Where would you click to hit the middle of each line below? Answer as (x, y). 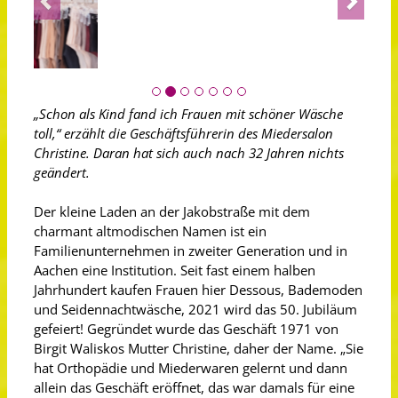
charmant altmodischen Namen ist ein (150, 231)
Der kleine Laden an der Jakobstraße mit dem (172, 211)
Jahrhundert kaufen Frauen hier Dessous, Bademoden (198, 290)
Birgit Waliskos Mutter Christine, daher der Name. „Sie (199, 348)
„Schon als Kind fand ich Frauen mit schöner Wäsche (188, 114)
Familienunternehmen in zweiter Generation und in (191, 251)
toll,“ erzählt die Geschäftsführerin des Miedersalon (183, 133)
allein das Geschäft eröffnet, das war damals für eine (194, 387)
